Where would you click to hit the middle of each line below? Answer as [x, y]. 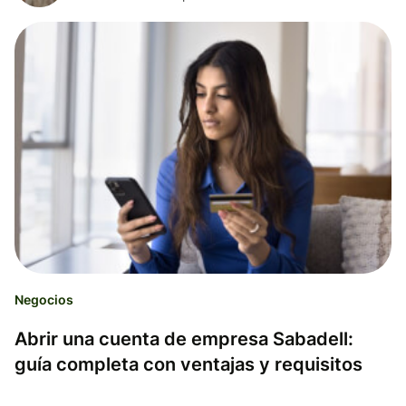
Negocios [44, 299]
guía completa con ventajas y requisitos [188, 364]
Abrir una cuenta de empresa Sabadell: [184, 338]
